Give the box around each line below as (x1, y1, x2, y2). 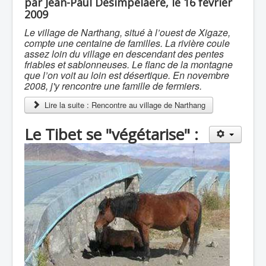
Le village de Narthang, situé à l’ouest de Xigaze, (24, 26, 230, 39)
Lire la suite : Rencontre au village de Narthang (42, 99, 206, 110)
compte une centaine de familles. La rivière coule (24, 36, 230, 50)
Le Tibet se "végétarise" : (24, 123, 198, 145)
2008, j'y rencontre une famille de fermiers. (24, 79, 202, 93)
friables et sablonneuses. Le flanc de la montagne (24, 58, 233, 71)
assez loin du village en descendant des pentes (24, 47, 224, 61)
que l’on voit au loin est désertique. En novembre (24, 68, 229, 82)
